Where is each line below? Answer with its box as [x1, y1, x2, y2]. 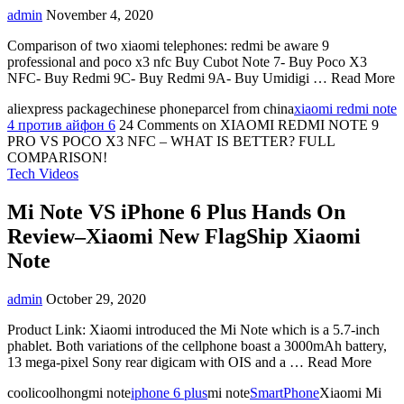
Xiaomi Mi [319, 384, 381, 400]
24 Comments [119, 116, 202, 133]
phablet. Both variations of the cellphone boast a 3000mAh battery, [7, 337, 387, 353]
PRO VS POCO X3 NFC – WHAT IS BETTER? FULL [7, 133, 335, 149]
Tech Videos [7, 165, 78, 181]
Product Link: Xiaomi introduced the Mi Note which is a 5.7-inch [7, 321, 380, 337]
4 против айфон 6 [7, 116, 115, 133]
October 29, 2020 [46, 290, 146, 307]
